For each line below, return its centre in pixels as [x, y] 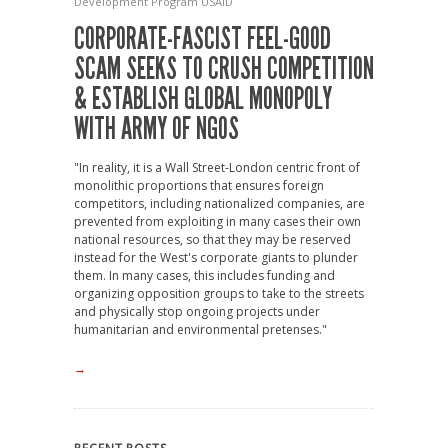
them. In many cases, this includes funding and [204, 275]
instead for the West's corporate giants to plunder [216, 257]
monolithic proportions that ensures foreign [199, 185]
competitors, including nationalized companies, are [219, 203]
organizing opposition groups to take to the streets [219, 293]
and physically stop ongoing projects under [197, 311]
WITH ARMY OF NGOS [156, 129]
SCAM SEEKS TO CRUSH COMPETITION [224, 69]
